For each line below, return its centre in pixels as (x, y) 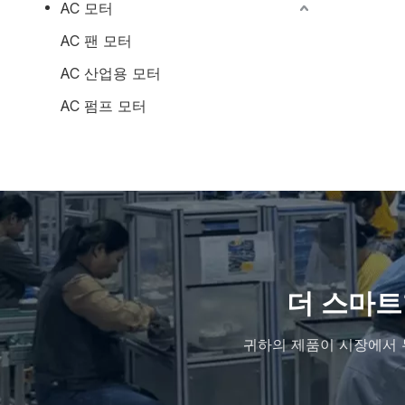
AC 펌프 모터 (103, 106)
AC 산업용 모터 (110, 73)
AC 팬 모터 (96, 41)
